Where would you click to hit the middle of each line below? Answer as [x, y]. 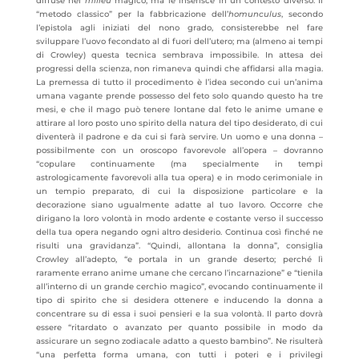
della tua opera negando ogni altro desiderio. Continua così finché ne [179, 232]
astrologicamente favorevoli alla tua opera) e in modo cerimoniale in [179, 177]
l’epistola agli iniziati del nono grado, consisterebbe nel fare [179, 28]
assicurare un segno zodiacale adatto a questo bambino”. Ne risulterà [179, 341]
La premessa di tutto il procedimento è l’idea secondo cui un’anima [179, 82]
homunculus [255, 14]
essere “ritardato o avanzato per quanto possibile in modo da [179, 327]
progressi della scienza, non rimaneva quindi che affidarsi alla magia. [179, 69]
